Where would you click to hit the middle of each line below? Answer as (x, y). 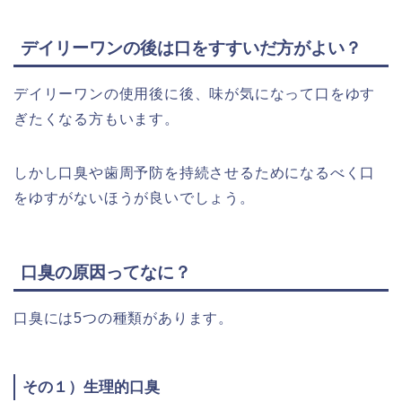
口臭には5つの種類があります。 (123, 318)
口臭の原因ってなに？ (106, 272)
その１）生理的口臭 (91, 387)
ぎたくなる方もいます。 (96, 119)
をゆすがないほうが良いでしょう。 (134, 198)
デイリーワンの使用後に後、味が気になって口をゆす (195, 94)
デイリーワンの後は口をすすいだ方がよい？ (191, 48)
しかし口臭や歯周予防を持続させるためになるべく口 (195, 173)
